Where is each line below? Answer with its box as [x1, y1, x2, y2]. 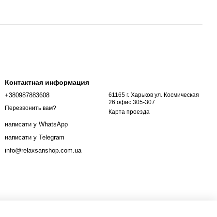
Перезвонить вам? [5, 105, 56, 112]
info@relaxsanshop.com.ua [5, 147, 81, 155]
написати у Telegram [5, 134, 64, 141]
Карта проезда [108, 108, 150, 115]
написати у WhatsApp [5, 121, 68, 128]
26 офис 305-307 [108, 99, 155, 106]
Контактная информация [5, 78, 89, 86]
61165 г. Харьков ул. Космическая [108, 92, 199, 98]
